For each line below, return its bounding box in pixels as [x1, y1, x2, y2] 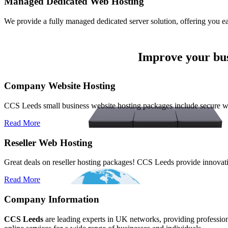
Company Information [4, 193, 99, 205]
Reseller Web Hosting [4, 137, 93, 148]
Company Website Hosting [4, 80, 116, 92]
